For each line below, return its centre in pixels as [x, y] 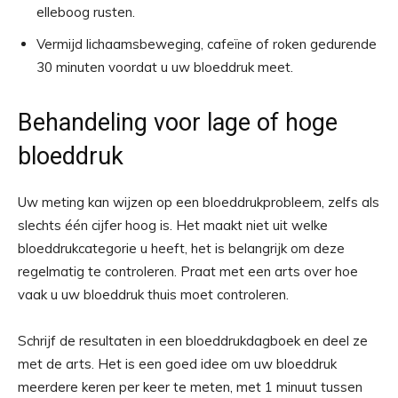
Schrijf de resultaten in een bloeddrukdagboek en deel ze [193, 341]
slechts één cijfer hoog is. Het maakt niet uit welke [173, 226]
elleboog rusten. [86, 12]
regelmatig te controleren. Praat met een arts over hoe [188, 272]
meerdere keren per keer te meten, [127, 387]
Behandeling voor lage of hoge [178, 123]
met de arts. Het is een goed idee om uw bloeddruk [177, 364]
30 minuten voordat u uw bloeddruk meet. [165, 68]
